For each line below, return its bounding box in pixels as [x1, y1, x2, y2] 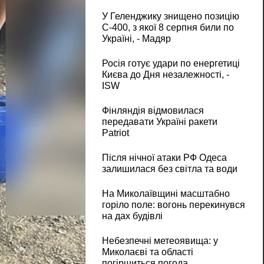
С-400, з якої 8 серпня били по [101, 22, 234, 33]
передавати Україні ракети [101, 117, 217, 127]
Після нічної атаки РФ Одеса [101, 153, 227, 163]
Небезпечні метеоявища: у [101, 236, 218, 246]
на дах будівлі [101, 211, 163, 222]
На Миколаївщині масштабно [101, 189, 230, 199]
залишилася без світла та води [101, 164, 237, 174]
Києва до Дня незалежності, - [101, 70, 229, 80]
